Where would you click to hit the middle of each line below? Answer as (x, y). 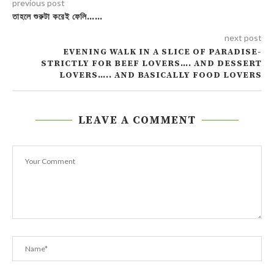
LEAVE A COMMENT (137, 120)
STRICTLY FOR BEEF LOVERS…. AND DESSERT (151, 64)
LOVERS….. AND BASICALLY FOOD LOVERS (161, 76)
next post (243, 38)
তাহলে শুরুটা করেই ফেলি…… (57, 17)
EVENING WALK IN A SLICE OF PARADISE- (162, 52)
